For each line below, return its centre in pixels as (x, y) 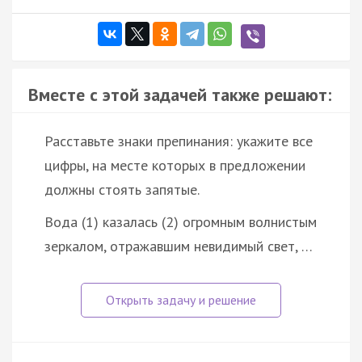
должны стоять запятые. (122, 189)
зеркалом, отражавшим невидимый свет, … (179, 246)
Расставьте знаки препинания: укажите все (179, 141)
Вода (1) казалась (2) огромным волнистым (181, 221)
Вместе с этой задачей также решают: (180, 94)
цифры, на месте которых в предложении (175, 165)
